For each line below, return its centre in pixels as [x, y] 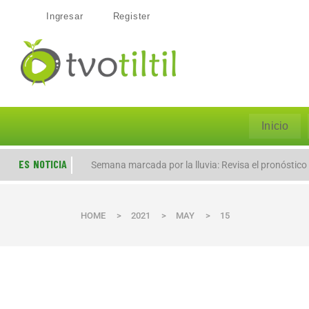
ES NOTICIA [43, 163]
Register [131, 16]
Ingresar [65, 16]
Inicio [275, 126]
